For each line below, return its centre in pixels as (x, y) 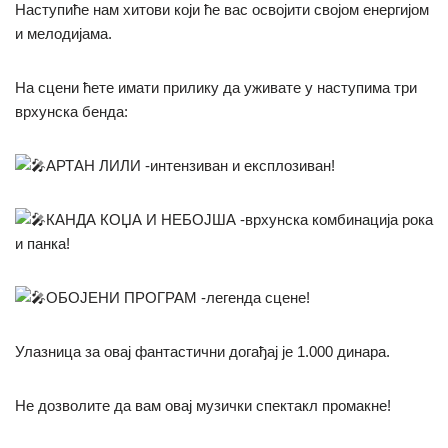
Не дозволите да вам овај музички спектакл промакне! (203, 405)
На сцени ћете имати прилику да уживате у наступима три (216, 87)
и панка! (42, 243)
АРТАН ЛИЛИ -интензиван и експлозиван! (190, 165)
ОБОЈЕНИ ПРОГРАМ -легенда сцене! (178, 297)
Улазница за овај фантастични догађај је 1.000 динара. (202, 351)
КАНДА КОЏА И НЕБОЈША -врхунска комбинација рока (239, 219)
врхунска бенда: (71, 111)
